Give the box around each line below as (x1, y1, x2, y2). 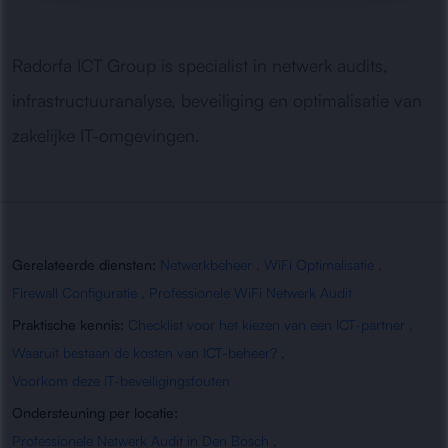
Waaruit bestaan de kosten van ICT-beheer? (12, 344, 277, 361)
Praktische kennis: (12, 316, 124, 333)
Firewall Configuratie (12, 284, 137, 301)
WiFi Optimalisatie (264, 256, 374, 273)
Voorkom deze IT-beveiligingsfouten (12, 372, 230, 389)
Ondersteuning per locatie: (12, 404, 178, 421)
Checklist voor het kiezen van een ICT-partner (128, 316, 405, 333)
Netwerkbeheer (160, 256, 252, 273)
